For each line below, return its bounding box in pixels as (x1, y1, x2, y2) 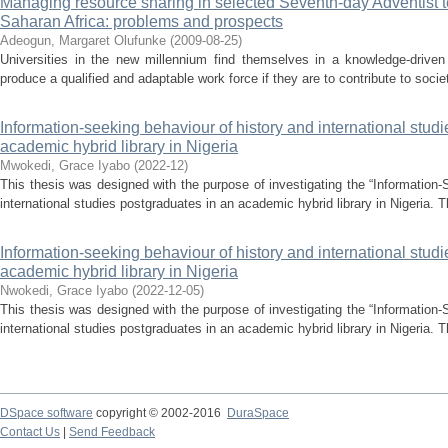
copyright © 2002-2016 (93, 406, 227, 420)
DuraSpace (227, 406, 289, 420)
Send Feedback (69, 425, 155, 439)
